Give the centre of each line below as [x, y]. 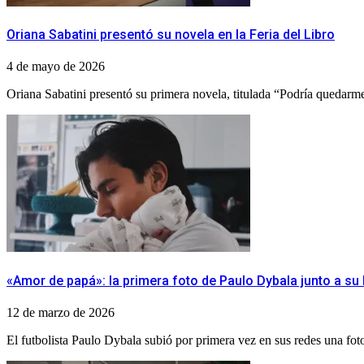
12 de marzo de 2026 [61, 312]
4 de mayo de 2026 [56, 67]
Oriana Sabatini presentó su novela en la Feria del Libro [171, 35]
